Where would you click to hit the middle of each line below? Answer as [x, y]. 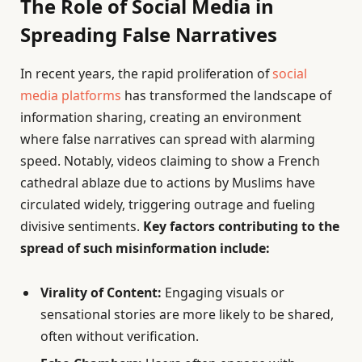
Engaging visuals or [223, 293]
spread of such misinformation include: [145, 248]
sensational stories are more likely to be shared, [187, 315]
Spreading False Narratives [149, 35]
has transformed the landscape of [226, 96]
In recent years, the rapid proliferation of [146, 74]
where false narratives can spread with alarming [168, 139]
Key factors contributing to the [241, 227]
